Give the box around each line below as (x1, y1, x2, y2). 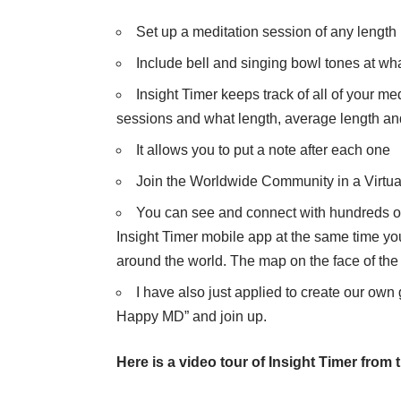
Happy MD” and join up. (116, 309, 267, 325)
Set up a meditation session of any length (136, 24, 397, 40)
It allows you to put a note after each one (136, 142, 390, 158)
